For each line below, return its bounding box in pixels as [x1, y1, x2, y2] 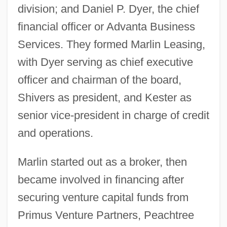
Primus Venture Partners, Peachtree [17, 208, 194, 221]
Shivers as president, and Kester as [17, 91, 192, 104]
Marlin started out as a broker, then [17, 155, 187, 168]
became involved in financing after [17, 173, 184, 186]
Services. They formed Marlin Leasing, [17, 37, 205, 51]
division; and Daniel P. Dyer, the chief [17, 2, 199, 15]
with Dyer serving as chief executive [17, 55, 193, 68]
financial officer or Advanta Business [17, 20, 195, 33]
